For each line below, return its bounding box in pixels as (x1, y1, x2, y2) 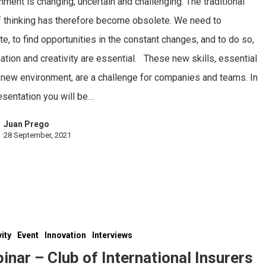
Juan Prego (4, 119, 50, 129)
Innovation (45, 230, 87, 240)
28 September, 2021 (4, 130, 72, 140)
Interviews (92, 230, 133, 240)
